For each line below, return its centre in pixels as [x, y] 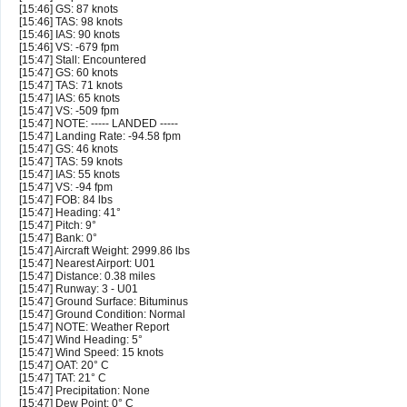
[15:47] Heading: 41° [70, 213]
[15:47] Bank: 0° [58, 238]
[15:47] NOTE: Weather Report [94, 328]
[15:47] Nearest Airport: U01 [87, 264]
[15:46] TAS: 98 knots [71, 22]
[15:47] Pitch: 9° [58, 226]
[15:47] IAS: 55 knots [69, 175]
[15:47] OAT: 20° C [64, 366]
